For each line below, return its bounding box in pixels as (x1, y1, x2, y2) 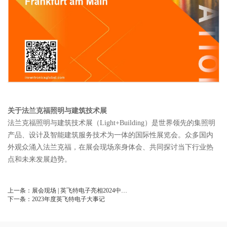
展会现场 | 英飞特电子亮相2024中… (32, 187, 127, 195)
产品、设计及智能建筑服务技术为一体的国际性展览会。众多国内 (8, 131, 213, 139)
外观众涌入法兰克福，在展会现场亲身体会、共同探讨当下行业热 (8, 143, 213, 152)
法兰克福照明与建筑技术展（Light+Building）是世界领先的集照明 (8, 119, 215, 127)
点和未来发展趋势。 (8, 156, 71, 164)
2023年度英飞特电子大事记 (32, 196, 105, 203)
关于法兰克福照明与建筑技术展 (8, 107, 107, 115)
